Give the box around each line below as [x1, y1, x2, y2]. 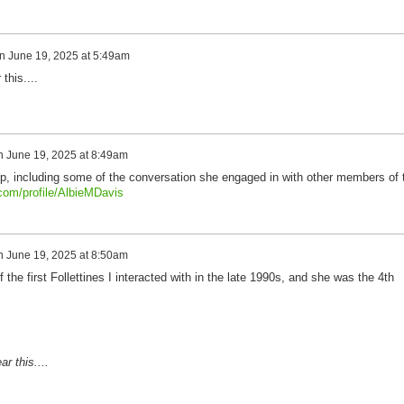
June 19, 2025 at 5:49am [7, 49, 130, 62]
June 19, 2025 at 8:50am [5, 248, 128, 262]
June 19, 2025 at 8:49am [5, 148, 128, 161]
